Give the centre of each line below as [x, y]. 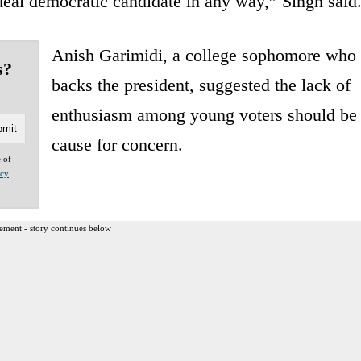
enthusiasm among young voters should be [204, 114]
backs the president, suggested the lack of [201, 85]
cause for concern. [117, 144]
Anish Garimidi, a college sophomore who [203, 55]
